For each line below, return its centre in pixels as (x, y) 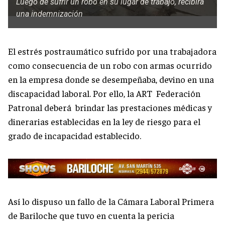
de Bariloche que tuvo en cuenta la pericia (91, 215)
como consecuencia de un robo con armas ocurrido (110, 65)
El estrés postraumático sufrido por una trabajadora (112, 51)
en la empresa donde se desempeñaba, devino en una (111, 79)
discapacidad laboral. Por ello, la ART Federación (104, 93)
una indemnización (49, 14)
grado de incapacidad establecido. (75, 136)
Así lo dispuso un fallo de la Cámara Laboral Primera (111, 201)
